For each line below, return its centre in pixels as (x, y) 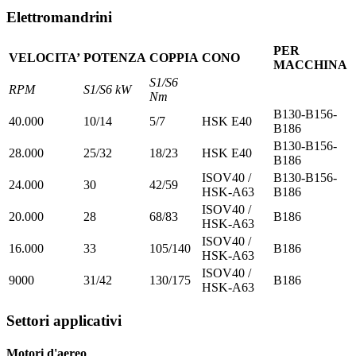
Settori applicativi (64, 320)
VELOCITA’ (44, 58)
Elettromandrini (59, 17)
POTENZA (115, 58)
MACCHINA (310, 65)
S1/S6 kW (107, 90)
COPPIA (174, 58)
